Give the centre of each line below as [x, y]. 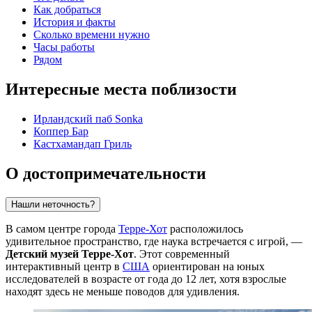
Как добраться [67, 10]
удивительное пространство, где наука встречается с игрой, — [154, 241]
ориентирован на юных [207, 266]
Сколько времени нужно [92, 35]
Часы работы [64, 47]
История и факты [75, 22]
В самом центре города [62, 228]
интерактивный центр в [64, 266]
